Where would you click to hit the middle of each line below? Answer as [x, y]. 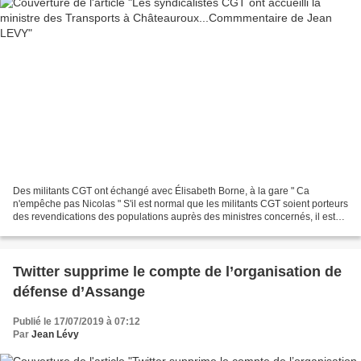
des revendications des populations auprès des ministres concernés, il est [174, 217]
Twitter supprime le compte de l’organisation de [177, 272]
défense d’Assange [79, 292]
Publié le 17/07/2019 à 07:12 [77, 322]
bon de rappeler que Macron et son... [93, 230]
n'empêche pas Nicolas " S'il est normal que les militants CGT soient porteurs [180, 204]
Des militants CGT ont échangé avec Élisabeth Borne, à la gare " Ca [161, 191]
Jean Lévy [55, 335]
